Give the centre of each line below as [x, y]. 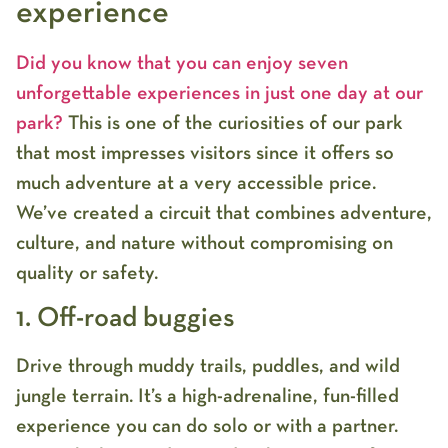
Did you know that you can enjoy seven [182, 62]
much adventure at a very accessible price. [196, 182]
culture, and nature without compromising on [204, 242]
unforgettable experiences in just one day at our [219, 92]
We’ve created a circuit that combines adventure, [224, 212]
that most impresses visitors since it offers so [205, 152]
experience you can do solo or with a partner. [207, 426]
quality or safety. [87, 272]
